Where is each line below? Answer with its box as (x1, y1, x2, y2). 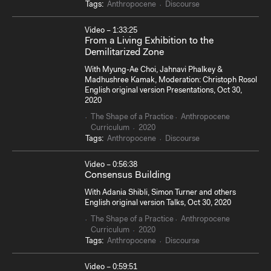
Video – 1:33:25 (85, 26, 137, 34)
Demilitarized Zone (85, 47, 164, 57)
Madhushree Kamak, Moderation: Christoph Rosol (85, 76, 257, 85)
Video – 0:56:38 (85, 160, 137, 169)
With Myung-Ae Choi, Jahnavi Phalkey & (85, 66, 223, 74)
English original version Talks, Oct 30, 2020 (85, 199, 231, 207)
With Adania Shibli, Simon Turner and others (85, 189, 236, 197)
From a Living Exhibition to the (85, 36, 214, 46)
